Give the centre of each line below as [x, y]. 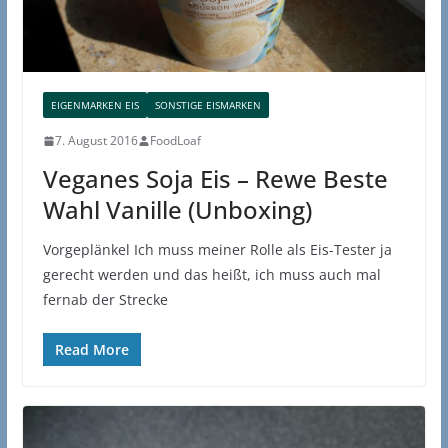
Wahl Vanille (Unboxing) [177, 210]
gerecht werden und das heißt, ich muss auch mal [211, 275]
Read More [91, 350]
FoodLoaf [175, 141]
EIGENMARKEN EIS [94, 105]
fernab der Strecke [105, 300]
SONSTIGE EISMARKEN [207, 105]
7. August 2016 [96, 141]
